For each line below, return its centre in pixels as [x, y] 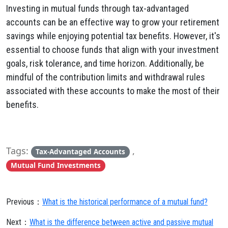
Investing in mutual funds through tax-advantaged [97, 8]
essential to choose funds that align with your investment [112, 50]
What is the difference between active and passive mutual [121, 222]
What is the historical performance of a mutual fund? [125, 202]
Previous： [24, 202]
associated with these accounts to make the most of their [113, 91]
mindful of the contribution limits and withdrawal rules [106, 77]
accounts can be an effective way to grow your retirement [113, 22]
